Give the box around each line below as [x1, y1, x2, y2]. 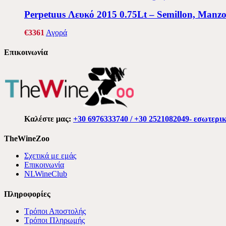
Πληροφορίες [4, 189, 50, 198]
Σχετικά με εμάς [24, 151, 76, 160]
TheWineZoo [4, 134, 49, 143]
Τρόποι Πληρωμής [24, 215, 85, 224]
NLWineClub [24, 169, 67, 179]
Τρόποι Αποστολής [24, 206, 86, 215]
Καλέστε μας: [24, 114, 73, 123]
